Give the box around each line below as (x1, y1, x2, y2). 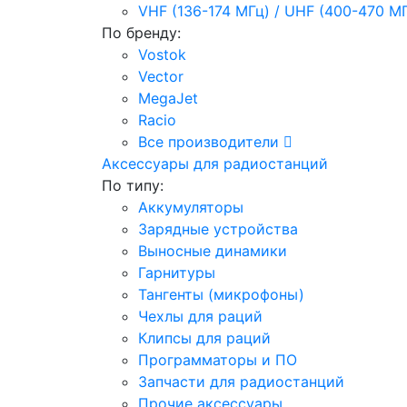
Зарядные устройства (138, 219, 298, 238)
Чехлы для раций (138, 306, 263, 325)
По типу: (102, 175, 164, 194)
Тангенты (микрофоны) (138, 284, 304, 303)
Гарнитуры (138, 263, 215, 282)
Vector (138, 66, 184, 85)
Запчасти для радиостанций (138, 372, 344, 391)
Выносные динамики (138, 241, 287, 260)
